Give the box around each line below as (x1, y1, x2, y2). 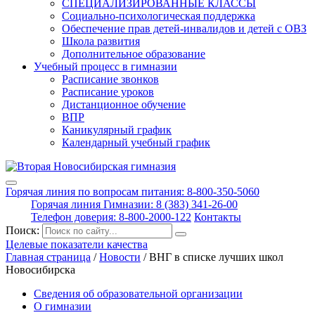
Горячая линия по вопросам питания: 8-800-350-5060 (6, 186, 259, 198)
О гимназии (34, 300, 91, 312)
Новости (99, 251, 141, 263)
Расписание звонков (62, 73, 159, 85)
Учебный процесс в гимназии (34, 60, 177, 72)
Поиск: (6, 224, 42, 236)
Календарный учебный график (62, 136, 210, 148)
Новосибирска (6, 264, 75, 276)
